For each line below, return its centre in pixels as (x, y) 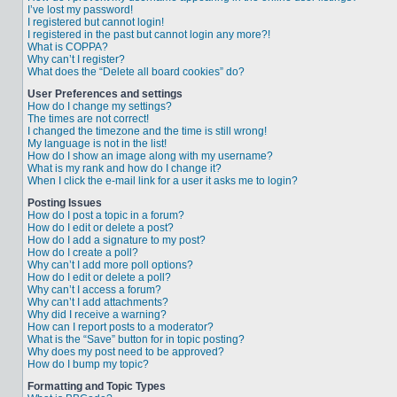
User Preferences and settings (105, 94)
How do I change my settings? (100, 106)
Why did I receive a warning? (97, 315)
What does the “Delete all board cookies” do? (136, 72)
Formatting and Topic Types (97, 386)
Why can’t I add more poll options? (110, 265)
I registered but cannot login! (96, 22)
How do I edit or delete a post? (101, 228)
